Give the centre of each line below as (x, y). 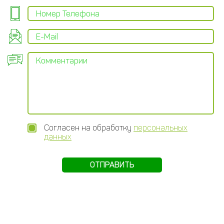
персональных (160, 128)
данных (58, 137)
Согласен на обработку (89, 128)
